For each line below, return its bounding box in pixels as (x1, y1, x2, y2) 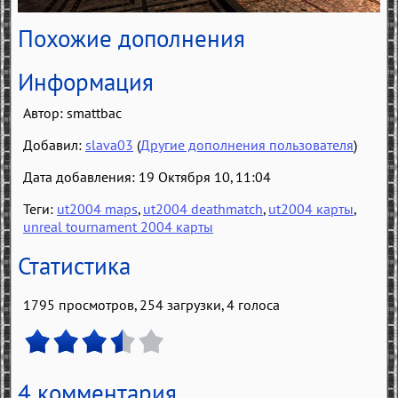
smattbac (67, 104, 122, 123)
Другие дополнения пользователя (140, 136, 354, 155)
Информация (18, 66, 154, 99)
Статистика (18, 250, 131, 283)
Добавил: (23, 136, 85, 155)
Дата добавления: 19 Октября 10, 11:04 (23, 168, 271, 187)
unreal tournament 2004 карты (23, 218, 213, 236)
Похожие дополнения (18, 21, 245, 54)
